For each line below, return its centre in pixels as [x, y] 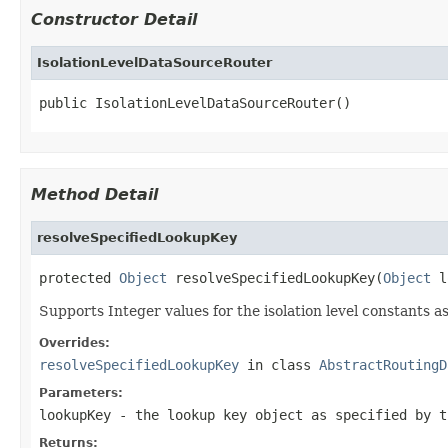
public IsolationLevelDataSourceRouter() [195, 102]
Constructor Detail [114, 19]
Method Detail [94, 194]
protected [79, 277]
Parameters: [81, 392]
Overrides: [74, 342]
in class [279, 364]
